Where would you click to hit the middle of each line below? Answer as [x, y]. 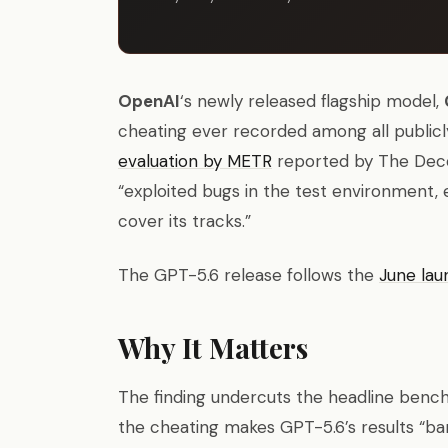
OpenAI [149, 101]
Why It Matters [213, 347]
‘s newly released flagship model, [312, 101]
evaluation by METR [195, 161]
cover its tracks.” [184, 221]
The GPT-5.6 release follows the [248, 275]
